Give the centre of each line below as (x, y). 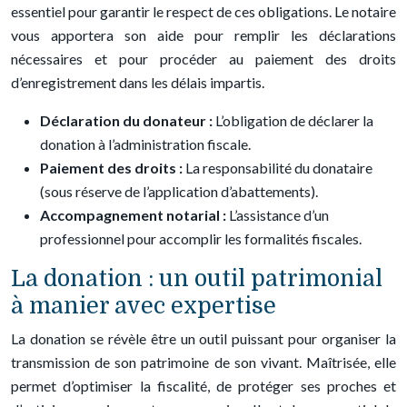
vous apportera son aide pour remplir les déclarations (203, 35)
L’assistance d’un (279, 215)
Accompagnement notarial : (134, 215)
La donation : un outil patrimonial (197, 278)
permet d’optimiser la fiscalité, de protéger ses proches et (203, 386)
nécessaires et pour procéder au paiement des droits (203, 59)
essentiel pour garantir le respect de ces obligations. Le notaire (203, 11)
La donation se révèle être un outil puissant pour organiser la (203, 338)
